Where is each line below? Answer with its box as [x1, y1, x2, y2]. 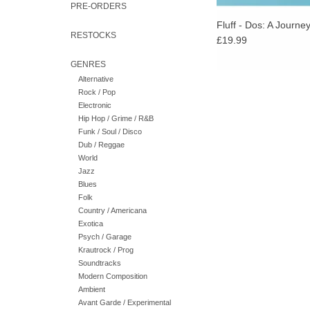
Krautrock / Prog [77, 246, 134, 255]
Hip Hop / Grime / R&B [77, 114, 154, 123]
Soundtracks [77, 259, 121, 268]
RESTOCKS [71, 30, 116, 40]
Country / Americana [77, 206, 147, 215]
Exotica [77, 219, 103, 228]
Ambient [77, 285, 105, 294]
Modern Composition [77, 272, 147, 281]
